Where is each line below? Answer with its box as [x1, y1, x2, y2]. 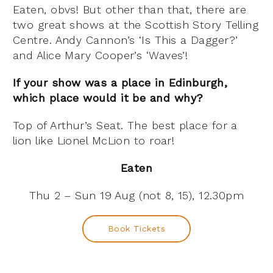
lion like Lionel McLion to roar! [13, 133, 175, 147]
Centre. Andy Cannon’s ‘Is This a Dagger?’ [13, 33, 238, 46]
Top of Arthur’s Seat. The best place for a [13, 118, 238, 132]
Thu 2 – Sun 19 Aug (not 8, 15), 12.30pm [29, 188, 244, 202]
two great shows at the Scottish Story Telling [13, 18, 259, 31]
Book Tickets [107, 223, 166, 233]
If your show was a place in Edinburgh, [13, 76, 228, 89]
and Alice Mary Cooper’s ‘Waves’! [13, 48, 188, 62]
